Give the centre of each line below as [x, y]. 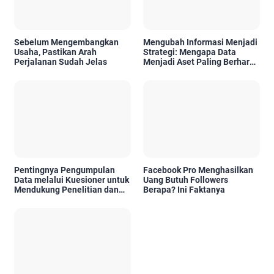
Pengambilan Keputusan [62, 200]
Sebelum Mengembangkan [66, 42]
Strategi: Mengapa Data [190, 52]
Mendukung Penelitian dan [66, 190]
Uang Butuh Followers [186, 180]
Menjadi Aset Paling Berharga [201, 61]
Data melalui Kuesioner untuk [72, 180]
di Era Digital [168, 71]
